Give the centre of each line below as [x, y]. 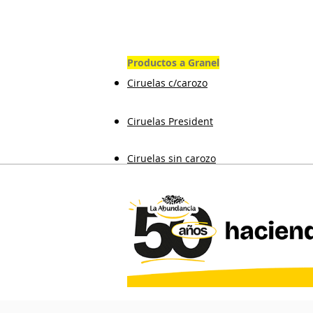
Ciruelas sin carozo [172, 158]
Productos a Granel [173, 63]
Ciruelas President [170, 121]
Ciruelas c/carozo [167, 83]
